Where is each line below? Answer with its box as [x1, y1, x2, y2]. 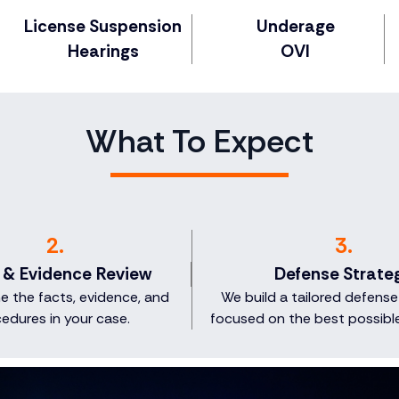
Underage [256, 15, 335, 38]
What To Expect [85, 120, 313, 163]
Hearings [67, 40, 139, 63]
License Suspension [24, 15, 182, 38]
